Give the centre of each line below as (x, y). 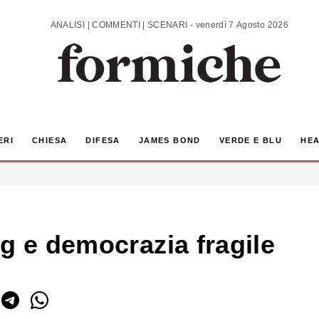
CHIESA (49, 141)
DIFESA (103, 141)
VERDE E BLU (251, 141)
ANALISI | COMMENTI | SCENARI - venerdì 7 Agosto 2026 (242, 25)
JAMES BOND (169, 141)
